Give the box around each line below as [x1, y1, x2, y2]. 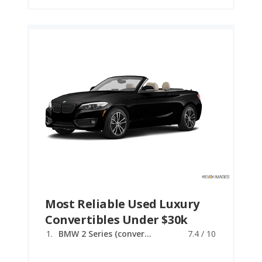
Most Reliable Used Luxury [45, 196, 200, 212]
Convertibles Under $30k [45, 212, 188, 227]
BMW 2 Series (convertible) [144, 228, 151, 239]
